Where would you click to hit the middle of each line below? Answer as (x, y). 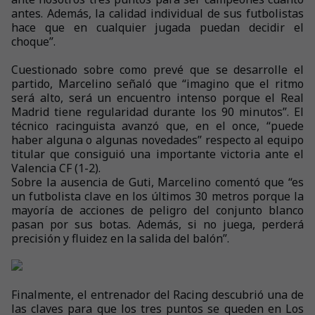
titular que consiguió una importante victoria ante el (157, 154)
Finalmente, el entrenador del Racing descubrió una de (157, 295)
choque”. (33, 41)
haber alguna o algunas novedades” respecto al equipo (157, 140)
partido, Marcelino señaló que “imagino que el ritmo (157, 84)
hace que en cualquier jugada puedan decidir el (157, 27)
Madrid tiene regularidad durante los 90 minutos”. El (157, 112)
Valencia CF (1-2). (56, 168)
